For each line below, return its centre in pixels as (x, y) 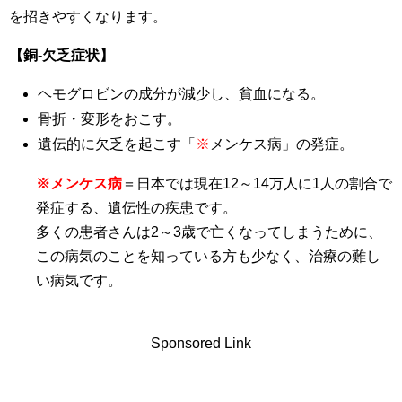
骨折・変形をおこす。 (109, 118)
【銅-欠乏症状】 (61, 55)
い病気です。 (79, 280)
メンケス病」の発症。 (282, 144)
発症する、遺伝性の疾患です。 (136, 207)
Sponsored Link (201, 343)
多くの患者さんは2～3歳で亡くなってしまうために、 (209, 232)
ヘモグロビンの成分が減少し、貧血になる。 (181, 93)
